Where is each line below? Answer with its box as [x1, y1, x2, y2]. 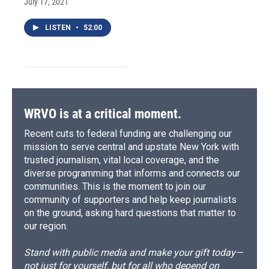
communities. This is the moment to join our [24, 181, 206, 193]
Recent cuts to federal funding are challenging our [24, 128, 232, 140]
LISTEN [45, 23, 73, 32]
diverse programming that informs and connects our [24, 168, 240, 180]
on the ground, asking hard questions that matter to [24, 207, 236, 219]
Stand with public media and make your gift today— [24, 247, 243, 259]
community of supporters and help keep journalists [24, 194, 237, 206]
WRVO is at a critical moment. [24, 106, 181, 122]
